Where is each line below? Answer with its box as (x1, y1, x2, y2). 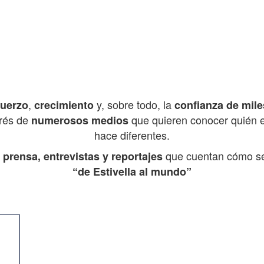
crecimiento (34, 97, 94, 113)
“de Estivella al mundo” (72, 164, 192, 180)
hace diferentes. (94, 127, 170, 143)
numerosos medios (31, 113, 128, 128)
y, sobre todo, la (93, 97, 174, 113)
